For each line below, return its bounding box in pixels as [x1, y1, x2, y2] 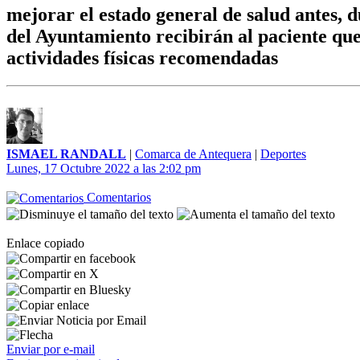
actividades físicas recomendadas [6, 47, 278, 69]
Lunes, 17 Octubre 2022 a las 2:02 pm [6, 162, 201, 175]
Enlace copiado [6, 235, 84, 250]
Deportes [260, 147, 306, 161]
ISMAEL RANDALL [6, 147, 126, 161]
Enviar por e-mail [6, 342, 95, 357]
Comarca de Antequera [135, 147, 252, 161]
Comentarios [84, 190, 151, 204]
